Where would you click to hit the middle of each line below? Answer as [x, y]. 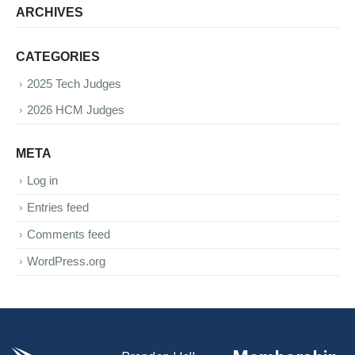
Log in [42, 181]
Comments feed [69, 235]
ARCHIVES [50, 12]
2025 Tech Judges [74, 84]
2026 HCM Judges [76, 110]
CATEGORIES [58, 56]
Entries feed [58, 208]
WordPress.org [66, 262]
